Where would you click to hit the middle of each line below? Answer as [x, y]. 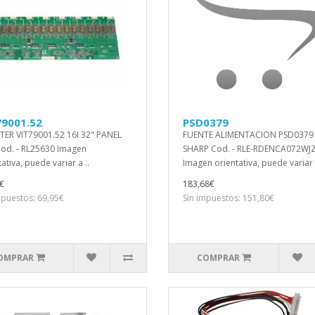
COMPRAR [218, 258]
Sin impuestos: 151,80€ [229, 198]
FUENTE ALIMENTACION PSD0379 [248, 135]
